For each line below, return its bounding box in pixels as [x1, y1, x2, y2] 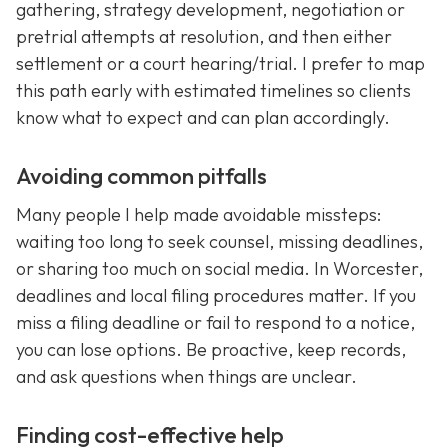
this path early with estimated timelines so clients [16, 78, 411, 102]
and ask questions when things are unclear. [16, 365, 357, 389]
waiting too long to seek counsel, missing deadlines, [16, 230, 423, 254]
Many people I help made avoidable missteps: [16, 203, 381, 227]
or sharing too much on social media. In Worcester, [16, 257, 423, 281]
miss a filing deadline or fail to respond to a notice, [16, 311, 415, 335]
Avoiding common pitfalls [16, 161, 267, 190]
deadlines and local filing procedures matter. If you [16, 284, 416, 308]
